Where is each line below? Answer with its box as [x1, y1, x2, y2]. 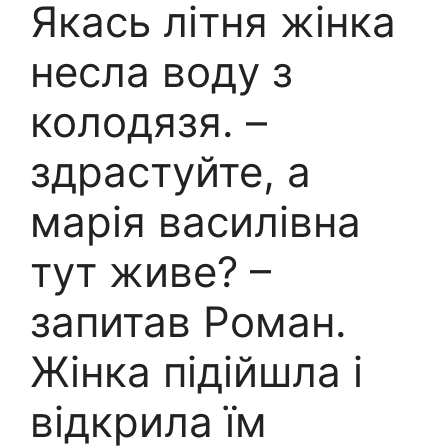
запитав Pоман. [30, 296, 347, 348]
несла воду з [30, 46, 293, 98]
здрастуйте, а [30, 146, 311, 198]
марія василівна [30, 196, 361, 248]
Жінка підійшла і [30, 346, 363, 398]
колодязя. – [30, 96, 267, 148]
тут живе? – [30, 246, 271, 298]
